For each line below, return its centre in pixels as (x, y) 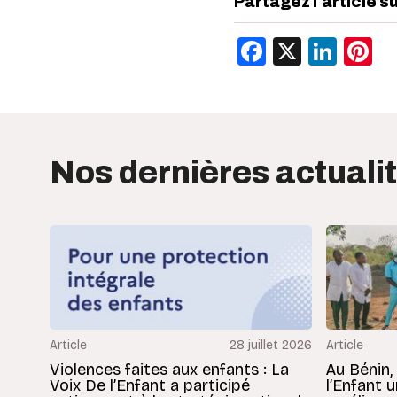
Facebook (328, 51)
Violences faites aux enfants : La (169, 370)
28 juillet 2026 (271, 346)
